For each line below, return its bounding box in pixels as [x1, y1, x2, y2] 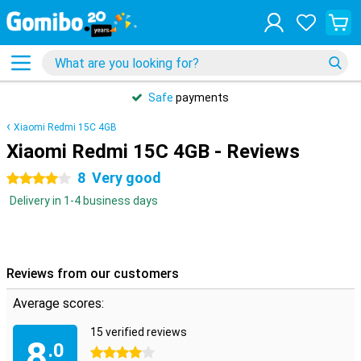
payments [173, 91, 229, 104]
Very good [92, 169, 161, 186]
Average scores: [13, 296, 104, 311]
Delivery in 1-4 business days [10, 194, 158, 207]
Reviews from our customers [6, 266, 179, 281]
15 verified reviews [90, 326, 187, 338]
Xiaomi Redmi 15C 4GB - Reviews [6, 140, 300, 163]
